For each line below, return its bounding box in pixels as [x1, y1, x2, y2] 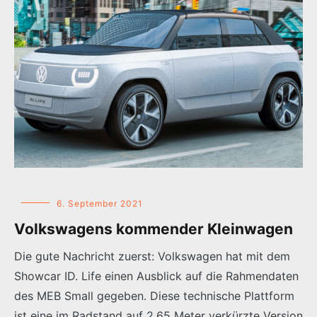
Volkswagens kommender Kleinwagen [14, 219, 293, 238]
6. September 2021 [57, 197, 143, 209]
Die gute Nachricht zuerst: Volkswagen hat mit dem [14, 248, 290, 263]
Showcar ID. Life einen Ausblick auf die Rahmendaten [14, 268, 299, 283]
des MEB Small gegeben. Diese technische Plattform [14, 288, 294, 303]
